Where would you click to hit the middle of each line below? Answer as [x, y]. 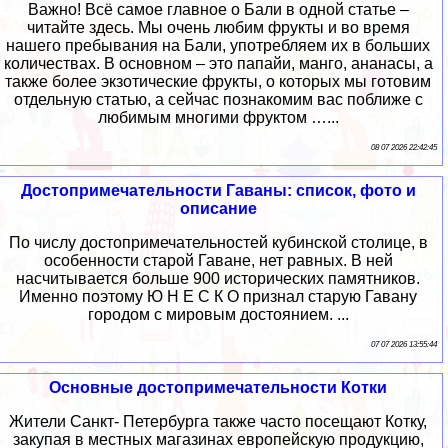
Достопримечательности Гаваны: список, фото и [218, 191]
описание [218, 209]
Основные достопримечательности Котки [218, 388]
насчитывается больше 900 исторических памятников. [218, 279]
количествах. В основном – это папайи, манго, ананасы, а [218, 64]
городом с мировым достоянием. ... [218, 315]
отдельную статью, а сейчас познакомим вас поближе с [218, 100]
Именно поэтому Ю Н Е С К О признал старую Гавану [218, 297]
